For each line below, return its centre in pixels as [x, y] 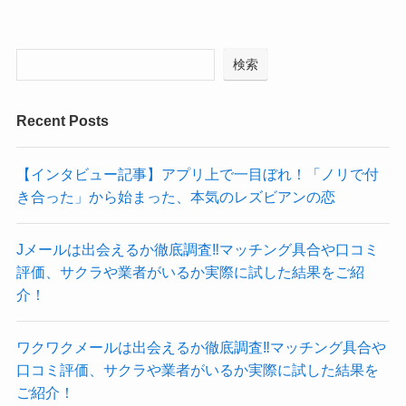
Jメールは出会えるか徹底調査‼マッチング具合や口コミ [197, 249]
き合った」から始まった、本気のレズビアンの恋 [175, 196]
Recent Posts [62, 121]
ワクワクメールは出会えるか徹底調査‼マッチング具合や [201, 348]
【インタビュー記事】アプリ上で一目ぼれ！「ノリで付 [197, 174]
